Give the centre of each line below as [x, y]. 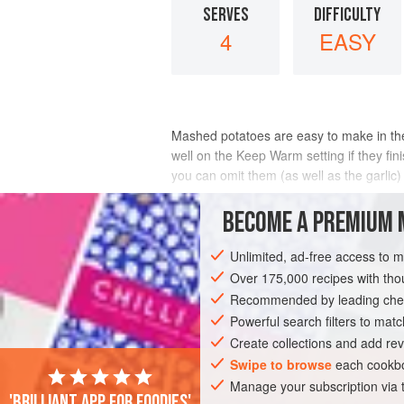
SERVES [225, 14]
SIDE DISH [211, 281]
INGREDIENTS [216, 215]
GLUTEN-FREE [351, 281]
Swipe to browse [281, 364]
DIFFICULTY [347, 14]
